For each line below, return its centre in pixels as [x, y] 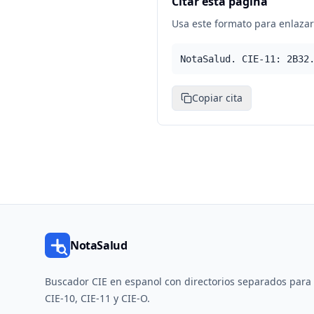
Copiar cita [217, 98]
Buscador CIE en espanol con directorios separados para [178, 281]
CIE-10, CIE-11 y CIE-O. [97, 298]
